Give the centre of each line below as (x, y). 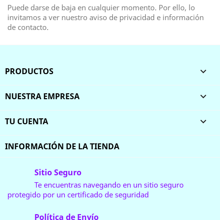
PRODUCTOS (29, 71)
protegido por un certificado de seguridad (78, 194)
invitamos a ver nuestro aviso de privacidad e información (106, 17)
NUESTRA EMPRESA (42, 96)
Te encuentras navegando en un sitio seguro (109, 185)
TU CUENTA (27, 121)
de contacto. (28, 27)
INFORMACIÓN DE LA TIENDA (62, 146)
